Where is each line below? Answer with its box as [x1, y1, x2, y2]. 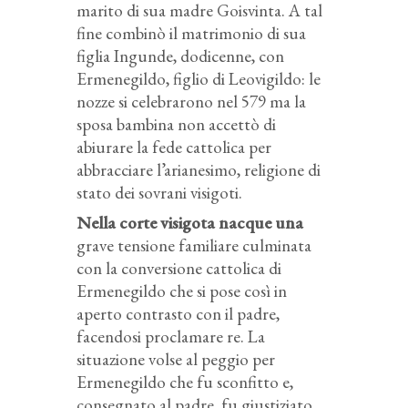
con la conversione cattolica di [76, 256, 281, 280]
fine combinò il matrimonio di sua [76, 21, 306, 45]
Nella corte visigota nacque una [76, 210, 303, 234]
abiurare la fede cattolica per [76, 135, 271, 158]
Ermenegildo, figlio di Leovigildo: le [76, 66, 321, 90]
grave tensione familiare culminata [76, 233, 311, 257]
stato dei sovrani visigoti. [76, 180, 242, 204]
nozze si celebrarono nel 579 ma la [76, 89, 306, 113]
